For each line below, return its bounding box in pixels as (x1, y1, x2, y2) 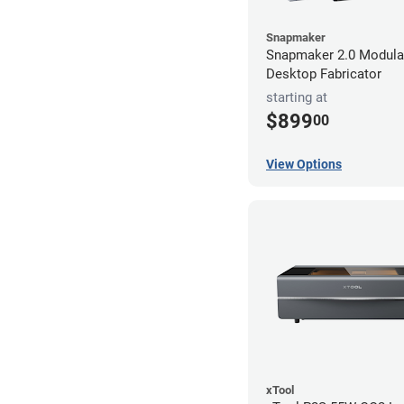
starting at (266, 89, 327, 106)
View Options (266, 156, 342, 171)
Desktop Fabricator (266, 66, 381, 83)
